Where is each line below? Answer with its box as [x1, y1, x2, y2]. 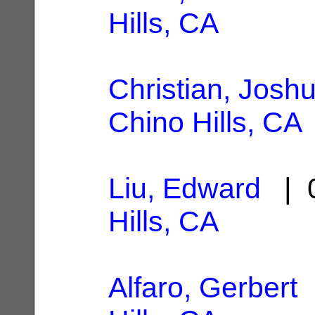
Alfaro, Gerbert [108, 271, 297, 304]
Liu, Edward [108, 172, 261, 205]
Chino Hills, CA [108, 105, 302, 139]
